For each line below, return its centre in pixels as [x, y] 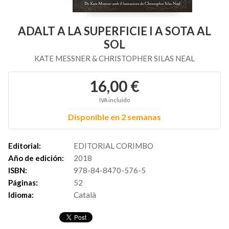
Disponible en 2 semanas [114, 117]
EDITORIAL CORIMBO [113, 146]
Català [85, 195]
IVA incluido [114, 100]
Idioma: [21, 195]
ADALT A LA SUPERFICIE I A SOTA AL [114, 31]
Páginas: [23, 182]
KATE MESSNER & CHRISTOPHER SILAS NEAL [114, 58]
